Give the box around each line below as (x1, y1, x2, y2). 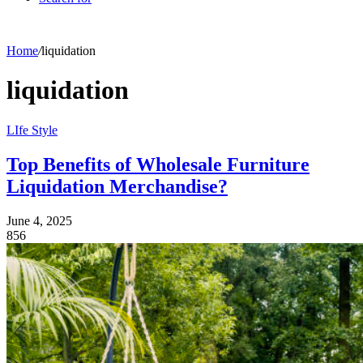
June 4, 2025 (6, 213, 72, 228)
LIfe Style (6, 122, 58, 137)
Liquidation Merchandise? (6, 175, 228, 197)
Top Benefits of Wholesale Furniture (6, 153, 310, 175)
